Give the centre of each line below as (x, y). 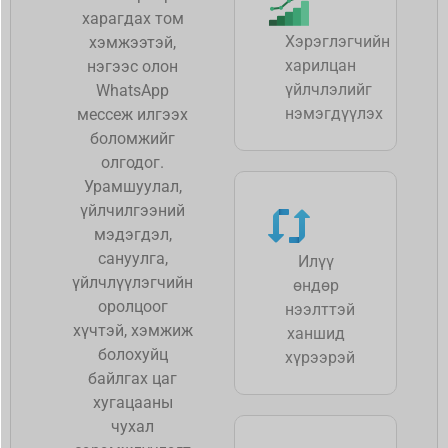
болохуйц (132, 355)
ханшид (315, 334)
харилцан (320, 65)
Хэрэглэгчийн (337, 41)
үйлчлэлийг (328, 89)
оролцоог (132, 307)
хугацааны (132, 403)
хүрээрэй (320, 358)
